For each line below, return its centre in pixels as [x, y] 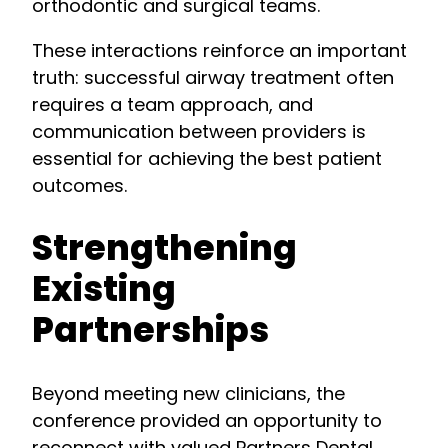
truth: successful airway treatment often [213, 78]
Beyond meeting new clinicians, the [188, 393]
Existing [104, 289]
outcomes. [79, 186]
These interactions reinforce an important [219, 51]
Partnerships [150, 330]
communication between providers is [199, 132]
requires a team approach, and [172, 105]
